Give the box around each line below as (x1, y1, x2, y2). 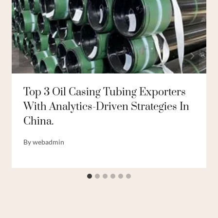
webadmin (33, 137, 65, 146)
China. (23, 115, 54, 128)
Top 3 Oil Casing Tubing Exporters (23, 86, 186, 99)
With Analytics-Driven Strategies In (23, 100, 189, 114)
